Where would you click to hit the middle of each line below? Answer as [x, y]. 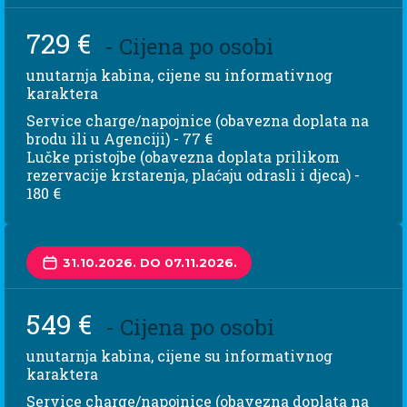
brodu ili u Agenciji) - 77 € [119, 139]
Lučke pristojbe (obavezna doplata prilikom [183, 157]
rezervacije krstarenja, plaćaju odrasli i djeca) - [193, 175]
